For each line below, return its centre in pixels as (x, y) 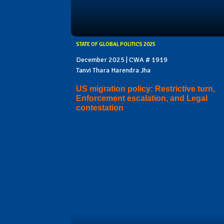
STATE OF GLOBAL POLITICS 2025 (116, 44)
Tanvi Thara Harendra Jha (113, 70)
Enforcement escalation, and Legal (142, 98)
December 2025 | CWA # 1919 (122, 60)
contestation (100, 108)
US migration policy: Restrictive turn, (145, 89)
